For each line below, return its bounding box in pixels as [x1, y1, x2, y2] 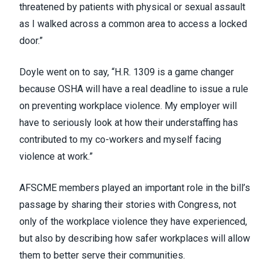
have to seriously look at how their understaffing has [19, 117, 238, 129]
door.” [19, 35, 43, 47]
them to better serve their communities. [19, 250, 185, 262]
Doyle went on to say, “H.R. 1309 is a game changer [19, 66, 234, 78]
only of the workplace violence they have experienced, [19, 216, 247, 228]
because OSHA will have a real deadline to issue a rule [19, 83, 248, 95]
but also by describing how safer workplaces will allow [19, 233, 250, 245]
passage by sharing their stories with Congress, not [19, 199, 236, 211]
